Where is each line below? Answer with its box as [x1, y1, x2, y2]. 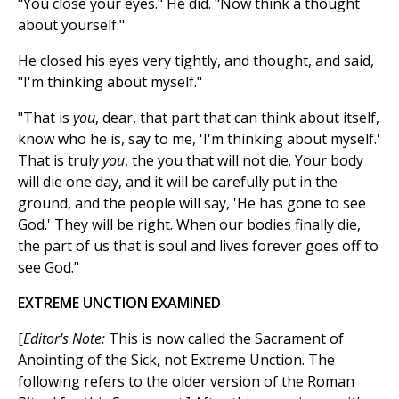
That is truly [18, 151, 102, 171]
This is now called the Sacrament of [105, 329, 344, 349]
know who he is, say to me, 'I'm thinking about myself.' [18, 129, 380, 150]
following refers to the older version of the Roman [18, 371, 354, 392]
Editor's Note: [23, 329, 105, 349]
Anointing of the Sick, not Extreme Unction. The [18, 350, 335, 370]
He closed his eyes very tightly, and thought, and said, [18, 51, 374, 71]
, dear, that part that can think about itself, [95, 108, 379, 128]
